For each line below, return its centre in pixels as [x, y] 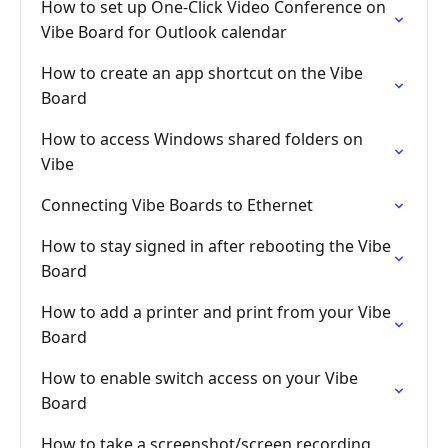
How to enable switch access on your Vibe [199, 378]
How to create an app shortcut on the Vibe [202, 73]
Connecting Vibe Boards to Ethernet [177, 205]
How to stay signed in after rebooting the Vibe [216, 246]
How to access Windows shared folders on [202, 139]
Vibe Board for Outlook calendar [164, 32]
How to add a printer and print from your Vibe [216, 312]
